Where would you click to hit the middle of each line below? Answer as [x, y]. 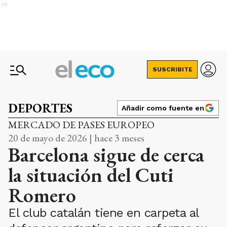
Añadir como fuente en [163, 108]
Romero [42, 195]
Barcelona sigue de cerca [106, 155]
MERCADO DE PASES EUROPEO [81, 125]
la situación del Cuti [91, 175]
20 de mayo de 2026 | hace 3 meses [76, 138]
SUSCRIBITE [172, 69]
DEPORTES [40, 108]
